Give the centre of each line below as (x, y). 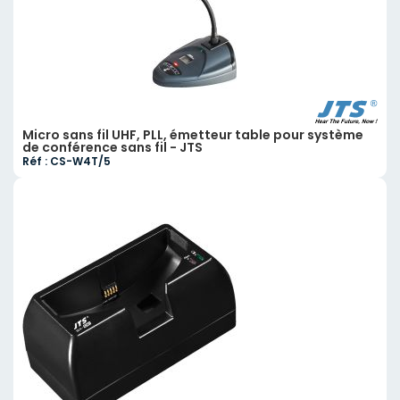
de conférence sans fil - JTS (112, 147)
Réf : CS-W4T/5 (67, 161)
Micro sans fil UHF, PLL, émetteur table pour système (193, 134)
